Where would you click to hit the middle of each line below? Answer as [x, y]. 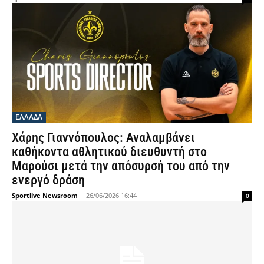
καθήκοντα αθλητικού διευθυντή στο [109, 152]
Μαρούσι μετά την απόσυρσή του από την [121, 166]
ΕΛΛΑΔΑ [29, 117]
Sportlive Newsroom [45, 195]
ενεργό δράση [48, 180]
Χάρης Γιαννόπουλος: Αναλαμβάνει [103, 138]
